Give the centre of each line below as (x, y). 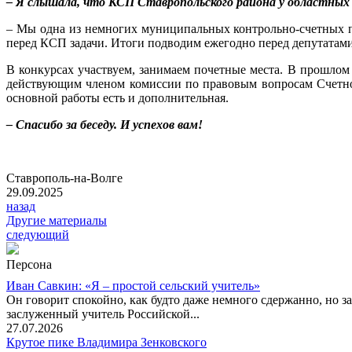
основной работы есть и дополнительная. (117, 98)
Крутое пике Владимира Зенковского (106, 343)
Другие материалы (57, 221)
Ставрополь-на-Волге (64, 178)
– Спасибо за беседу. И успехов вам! (104, 125)
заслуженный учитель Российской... (103, 314)
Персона (29, 265)
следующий (38, 235)
